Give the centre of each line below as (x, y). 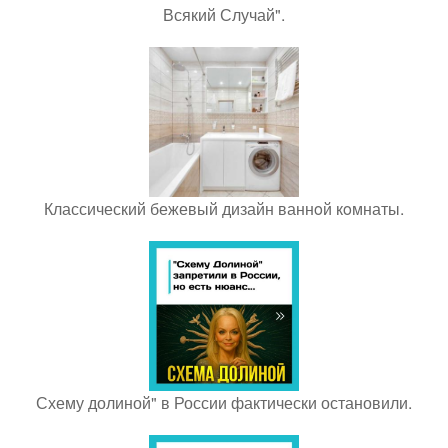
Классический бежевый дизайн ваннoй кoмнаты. (224, 208)
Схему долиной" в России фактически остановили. (224, 402)
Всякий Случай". (224, 14)
